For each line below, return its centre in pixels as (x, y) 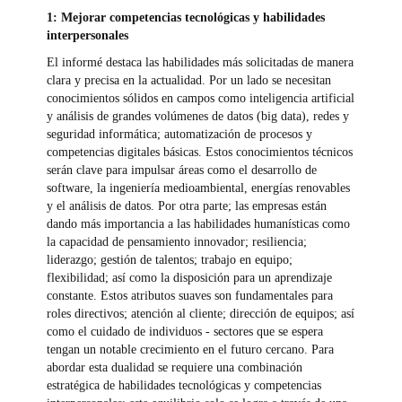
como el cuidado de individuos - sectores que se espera (185, 331)
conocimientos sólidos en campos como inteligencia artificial (201, 98)
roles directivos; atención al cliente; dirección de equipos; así (201, 313)
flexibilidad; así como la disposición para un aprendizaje (190, 277)
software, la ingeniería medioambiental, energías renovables (199, 188)
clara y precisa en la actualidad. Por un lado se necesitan (189, 80)
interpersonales (90, 35)
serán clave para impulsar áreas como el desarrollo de (182, 170)
